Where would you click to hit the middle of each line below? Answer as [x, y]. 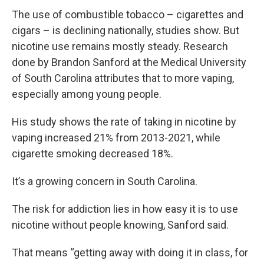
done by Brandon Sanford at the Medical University [129, 62]
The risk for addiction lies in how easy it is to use [125, 209]
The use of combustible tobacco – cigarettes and [128, 14]
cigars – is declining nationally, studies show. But [126, 30]
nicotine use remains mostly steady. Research [120, 46]
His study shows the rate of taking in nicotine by [124, 121]
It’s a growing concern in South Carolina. [105, 181]
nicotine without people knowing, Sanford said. [120, 225]
